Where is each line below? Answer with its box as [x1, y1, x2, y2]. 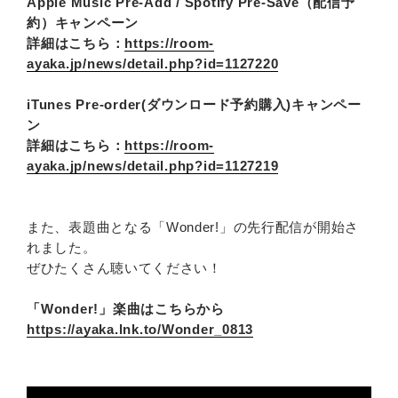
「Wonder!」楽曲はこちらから [27, 301, 225, 316]
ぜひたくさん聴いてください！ [27, 260, 222, 275]
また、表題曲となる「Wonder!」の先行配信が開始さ [27, 219, 359, 235]
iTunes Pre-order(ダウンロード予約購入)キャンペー [27, 97, 362, 112]
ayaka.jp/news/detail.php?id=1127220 [27, 56, 279, 71]
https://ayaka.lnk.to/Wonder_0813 [27, 322, 253, 337]
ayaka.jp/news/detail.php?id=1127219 [27, 158, 279, 173]
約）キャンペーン [27, 15, 139, 30]
